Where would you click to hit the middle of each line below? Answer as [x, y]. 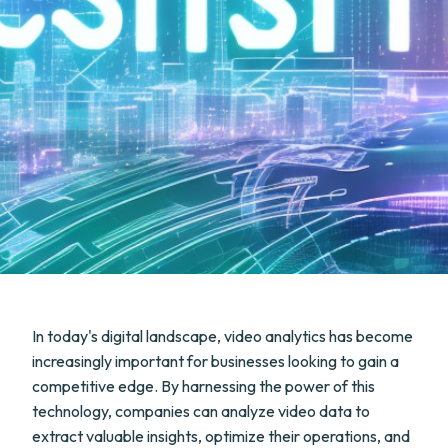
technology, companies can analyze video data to [201, 411]
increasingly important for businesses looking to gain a [215, 361]
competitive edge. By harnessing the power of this [203, 386]
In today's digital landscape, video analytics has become [222, 336]
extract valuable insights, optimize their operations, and [221, 436]
